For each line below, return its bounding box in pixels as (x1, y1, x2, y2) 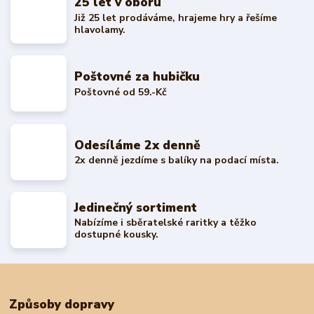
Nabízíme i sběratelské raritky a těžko (74, 216, 257, 230)
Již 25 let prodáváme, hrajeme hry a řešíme (74, 11, 278, 25)
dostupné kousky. (74, 228, 159, 242)
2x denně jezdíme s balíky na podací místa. (74, 153, 280, 168)
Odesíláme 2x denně (74, 136, 201, 153)
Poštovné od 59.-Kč (74, 85, 168, 99)
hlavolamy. (74, 22, 126, 36)
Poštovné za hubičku (74, 68, 200, 86)
